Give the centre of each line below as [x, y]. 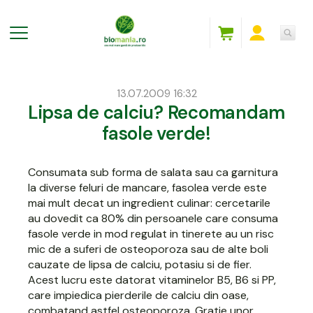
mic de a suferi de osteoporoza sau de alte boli [148, 249]
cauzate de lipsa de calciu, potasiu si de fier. [140, 264]
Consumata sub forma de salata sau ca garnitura [153, 172]
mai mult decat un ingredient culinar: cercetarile [150, 203]
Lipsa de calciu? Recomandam [156, 112]
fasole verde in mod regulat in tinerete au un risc [151, 233]
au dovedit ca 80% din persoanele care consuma [153, 218]
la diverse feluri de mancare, [100, 187]
